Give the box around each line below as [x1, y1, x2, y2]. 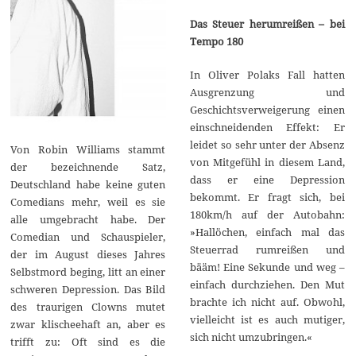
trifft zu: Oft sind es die [10, 335, 166, 350]
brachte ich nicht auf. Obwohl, [189, 294, 345, 309]
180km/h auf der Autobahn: [189, 207, 242, 222]
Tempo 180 [189, 33, 243, 48]
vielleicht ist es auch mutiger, [189, 311, 345, 327]
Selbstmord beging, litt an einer [10, 265, 166, 280]
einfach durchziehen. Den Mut [189, 277, 345, 292]
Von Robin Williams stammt [10, 142, 166, 157]
